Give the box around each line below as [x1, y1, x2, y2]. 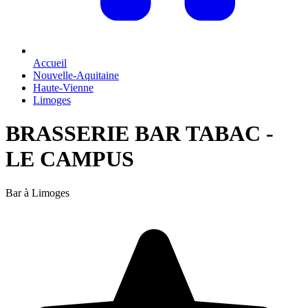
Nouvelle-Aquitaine [33, 69, 119, 81]
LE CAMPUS [5, 146, 134, 172]
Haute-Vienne [33, 82, 93, 93]
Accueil [33, 57, 67, 69]
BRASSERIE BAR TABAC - [5, 121, 274, 146]
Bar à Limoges [5, 186, 69, 199]
